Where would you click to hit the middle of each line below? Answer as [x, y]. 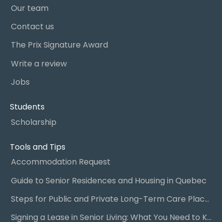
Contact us [32, 26]
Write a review [39, 63]
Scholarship [33, 122]
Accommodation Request [60, 162]
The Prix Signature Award [59, 45]
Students [27, 107]
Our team [29, 8]
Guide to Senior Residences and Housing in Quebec [109, 180]
